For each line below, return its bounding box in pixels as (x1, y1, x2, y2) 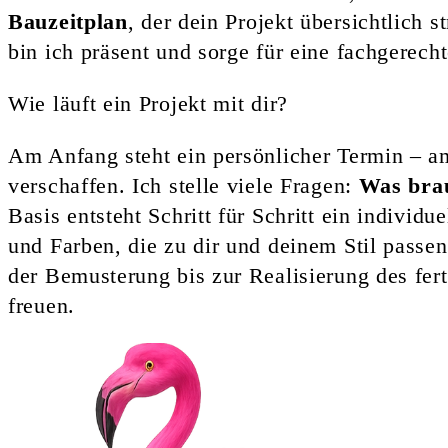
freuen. (8, 292, 75, 318)
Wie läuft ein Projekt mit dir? (8, 90, 288, 116)
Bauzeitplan (8, 8, 128, 34)
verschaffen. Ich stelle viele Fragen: (8, 172, 359, 198)
